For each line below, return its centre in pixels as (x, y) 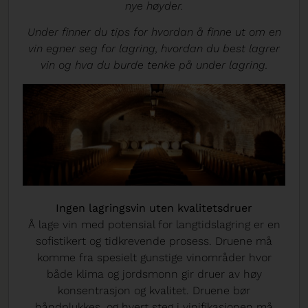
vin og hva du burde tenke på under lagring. (154, 65)
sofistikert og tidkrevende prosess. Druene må (154, 241)
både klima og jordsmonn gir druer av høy (154, 274)
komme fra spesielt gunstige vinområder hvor (154, 257)
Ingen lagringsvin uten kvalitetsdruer (154, 208)
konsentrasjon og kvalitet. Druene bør (154, 290)
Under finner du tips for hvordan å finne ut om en (154, 32)
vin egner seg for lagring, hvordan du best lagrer (154, 49)
